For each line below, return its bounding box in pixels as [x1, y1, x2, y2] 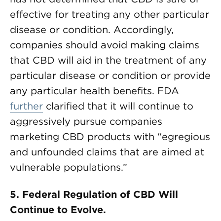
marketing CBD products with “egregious [10, 131, 210, 143]
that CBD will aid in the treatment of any [10, 54, 207, 66]
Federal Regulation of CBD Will [22, 188, 178, 200]
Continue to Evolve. [10, 204, 106, 216]
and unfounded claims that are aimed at [10, 146, 204, 158]
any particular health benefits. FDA [10, 85, 179, 97]
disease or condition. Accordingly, [10, 24, 174, 36]
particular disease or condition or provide [10, 70, 211, 81]
